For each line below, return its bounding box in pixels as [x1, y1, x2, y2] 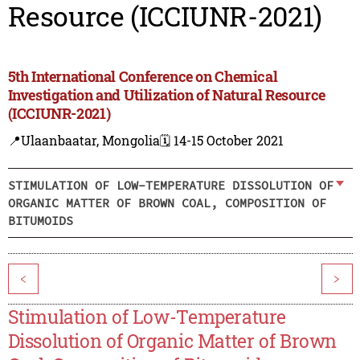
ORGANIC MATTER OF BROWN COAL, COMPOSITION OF [7, 194, 326, 211]
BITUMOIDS [7, 212, 73, 228]
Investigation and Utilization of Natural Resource [7, 85, 325, 105]
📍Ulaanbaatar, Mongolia [7, 132, 160, 149]
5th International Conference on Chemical [7, 67, 278, 87]
